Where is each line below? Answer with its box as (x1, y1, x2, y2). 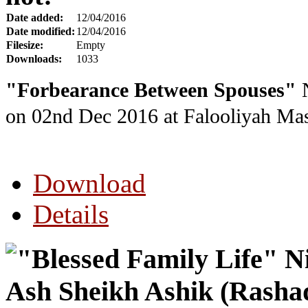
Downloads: (6, 53, 62, 65)
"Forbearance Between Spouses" (5, 79, 296, 102)
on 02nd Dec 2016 (5, 105, 158, 128)
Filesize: (6, 39, 43, 52)
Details (33, 199, 109, 230)
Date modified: (6, 25, 75, 38)
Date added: (6, 12, 63, 24)
